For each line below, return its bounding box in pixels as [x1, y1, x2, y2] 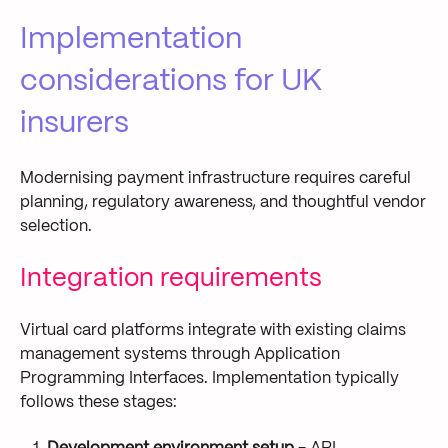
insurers [20, 108, 129, 138]
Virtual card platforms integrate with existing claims [20, 323, 406, 339]
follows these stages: [20, 395, 177, 411]
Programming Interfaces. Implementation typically [20, 371, 399, 387]
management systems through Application [20, 347, 340, 363]
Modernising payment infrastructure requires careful [20, 171, 411, 187]
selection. [20, 219, 92, 235]
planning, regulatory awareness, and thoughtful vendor [20, 195, 426, 211]
